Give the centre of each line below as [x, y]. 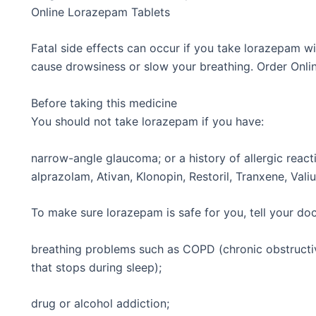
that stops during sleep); [96, 267]
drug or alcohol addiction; [100, 304]
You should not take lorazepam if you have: [147, 121]
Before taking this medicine [104, 103]
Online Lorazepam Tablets [101, 12]
